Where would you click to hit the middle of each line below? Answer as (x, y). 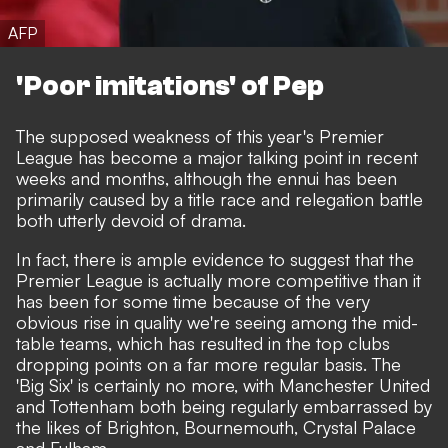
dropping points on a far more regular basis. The (208, 364)
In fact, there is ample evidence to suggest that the (215, 259)
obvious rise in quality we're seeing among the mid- (217, 322)
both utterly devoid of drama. (131, 220)
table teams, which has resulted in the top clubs (203, 343)
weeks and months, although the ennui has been (206, 178)
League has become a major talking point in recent (217, 157)
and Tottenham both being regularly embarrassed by (224, 406)
